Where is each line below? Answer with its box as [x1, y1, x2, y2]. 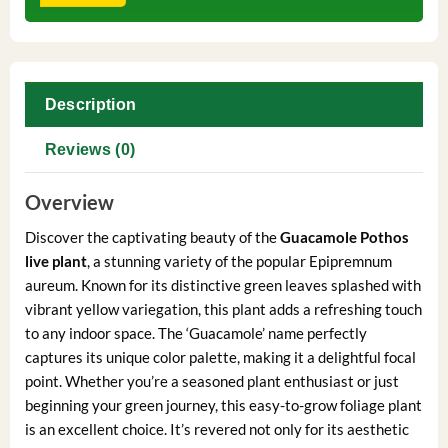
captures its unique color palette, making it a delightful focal [24, 348, 416, 367]
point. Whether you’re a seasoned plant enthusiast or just [24, 372, 399, 391]
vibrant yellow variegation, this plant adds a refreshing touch [24, 300, 422, 319]
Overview [24, 190, 114, 215]
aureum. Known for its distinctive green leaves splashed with [24, 276, 421, 295]
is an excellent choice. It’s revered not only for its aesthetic [24, 420, 409, 439]
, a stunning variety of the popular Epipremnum [86, 252, 392, 271]
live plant [24, 252, 87, 271]
